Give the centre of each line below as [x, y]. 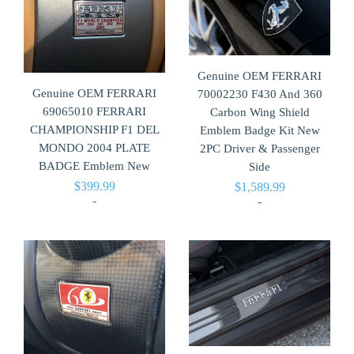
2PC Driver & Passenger [260, 148]
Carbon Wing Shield [260, 112]
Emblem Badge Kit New [260, 130]
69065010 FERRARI [94, 112]
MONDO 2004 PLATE [94, 148]
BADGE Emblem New [94, 166]
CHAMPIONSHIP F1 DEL [94, 130]
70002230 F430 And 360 [260, 94]
